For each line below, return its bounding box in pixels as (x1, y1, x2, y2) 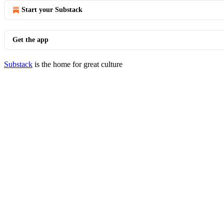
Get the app (12, 36, 48, 43)
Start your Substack (21, 6, 82, 13)
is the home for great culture (32, 60, 122, 68)
